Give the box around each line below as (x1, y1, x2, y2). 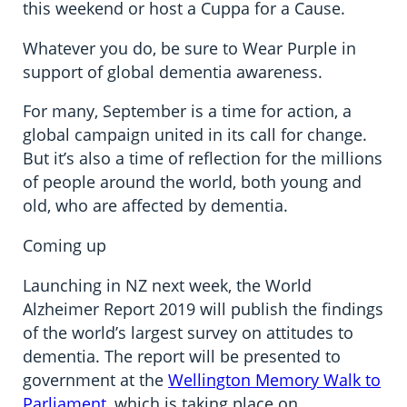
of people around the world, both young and (23, 171, 362, 194)
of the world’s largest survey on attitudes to (23, 322, 354, 344)
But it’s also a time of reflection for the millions (23, 147, 383, 170)
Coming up (23, 234, 107, 257)
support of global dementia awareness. (23, 60, 323, 83)
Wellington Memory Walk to (168, 369, 382, 392)
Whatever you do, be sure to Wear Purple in (23, 36, 357, 59)
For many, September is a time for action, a (23, 100, 352, 123)
